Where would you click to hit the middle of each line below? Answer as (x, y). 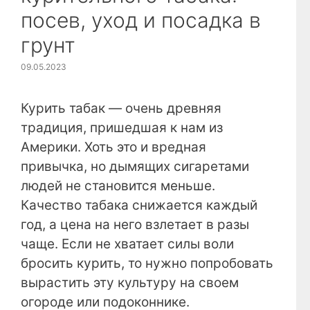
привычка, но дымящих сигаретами (135, 166)
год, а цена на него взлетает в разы (135, 224)
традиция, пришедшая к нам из (122, 127)
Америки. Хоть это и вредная (113, 147)
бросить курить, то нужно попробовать (147, 263)
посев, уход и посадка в (141, 20)
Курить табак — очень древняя (121, 108)
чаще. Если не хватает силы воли (127, 244)
